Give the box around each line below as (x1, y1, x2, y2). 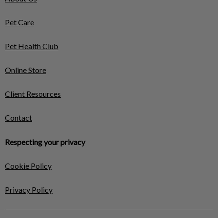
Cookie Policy (5, 161, 52, 170)
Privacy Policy (5, 185, 53, 194)
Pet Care (5, 18, 34, 27)
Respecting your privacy (5, 137, 85, 146)
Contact (5, 113, 32, 122)
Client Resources (5, 89, 61, 98)
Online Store (5, 65, 46, 74)
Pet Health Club (5, 41, 58, 51)
